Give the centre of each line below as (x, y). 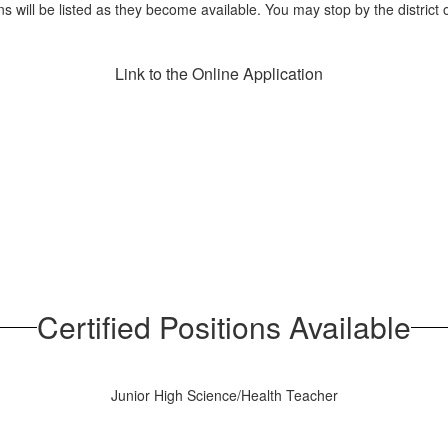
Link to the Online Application (219, 73)
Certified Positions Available (224, 326)
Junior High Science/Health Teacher (224, 395)
